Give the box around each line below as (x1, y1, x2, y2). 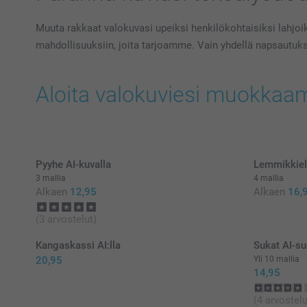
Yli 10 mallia (253, 254, 299, 264)
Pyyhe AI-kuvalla (36, 158, 111, 171)
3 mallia (36, 173, 66, 183)
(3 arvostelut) (36, 213, 97, 225)
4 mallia (253, 173, 284, 183)
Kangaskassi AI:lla (36, 239, 121, 251)
